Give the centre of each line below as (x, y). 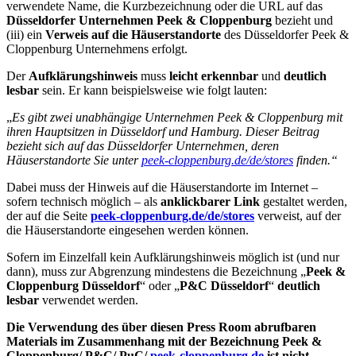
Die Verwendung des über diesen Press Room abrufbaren (161, 327)
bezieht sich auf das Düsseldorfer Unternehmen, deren (143, 146)
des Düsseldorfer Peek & (285, 35)
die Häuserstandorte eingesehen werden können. (128, 230)
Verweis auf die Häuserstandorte (133, 35)
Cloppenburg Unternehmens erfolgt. (97, 49)
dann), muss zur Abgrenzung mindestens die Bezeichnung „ (156, 271)
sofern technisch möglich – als (83, 201)
